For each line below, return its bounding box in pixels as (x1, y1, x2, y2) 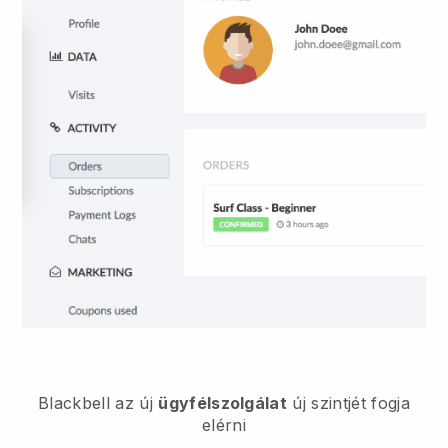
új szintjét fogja (287, 393, 410, 414)
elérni (202, 415, 246, 436)
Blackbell (38, 393, 111, 414)
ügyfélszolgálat (158, 393, 288, 414)
